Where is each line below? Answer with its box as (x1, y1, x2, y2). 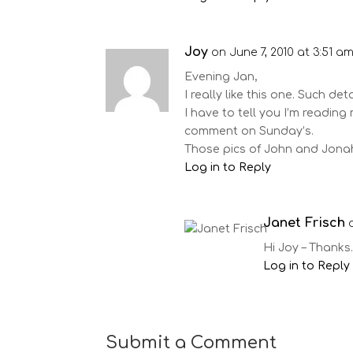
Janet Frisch (263, 216, 346, 230)
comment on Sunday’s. (184, 125, 314, 137)
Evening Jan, (184, 71, 258, 83)
